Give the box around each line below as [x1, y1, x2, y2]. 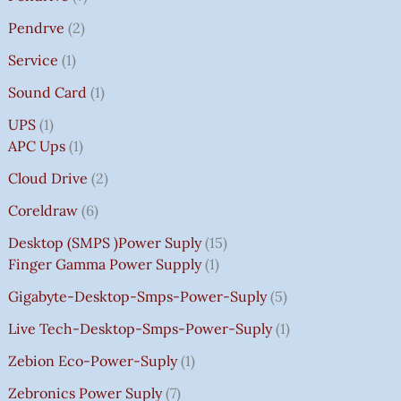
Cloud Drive [7, 168, 88, 187]
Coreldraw [7, 200, 78, 219]
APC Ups [7, 136, 65, 155]
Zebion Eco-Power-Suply [7, 351, 177, 370]
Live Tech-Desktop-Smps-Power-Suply [7, 319, 272, 337]
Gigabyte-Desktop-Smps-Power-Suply [7, 286, 267, 305]
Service [7, 50, 58, 69]
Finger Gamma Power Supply [7, 254, 201, 273]
